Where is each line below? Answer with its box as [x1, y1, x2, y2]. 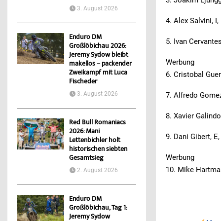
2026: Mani [69, 127, 100, 137]
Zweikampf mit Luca [69, 68, 127, 78]
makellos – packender [69, 59, 132, 70]
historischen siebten [69, 145, 127, 155]
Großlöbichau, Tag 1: [69, 203, 127, 214]
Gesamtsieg [69, 153, 104, 164]
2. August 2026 [77, 167, 118, 174]
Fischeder [69, 77, 97, 87]
